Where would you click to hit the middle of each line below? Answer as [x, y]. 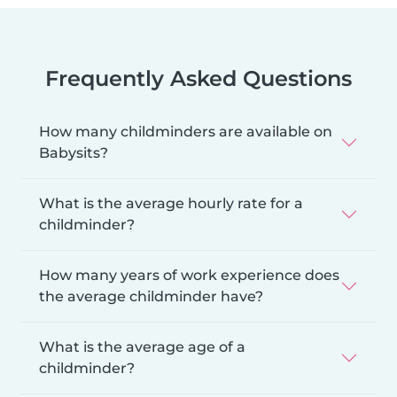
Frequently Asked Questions [198, 79]
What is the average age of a [142, 347]
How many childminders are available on [186, 132]
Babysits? [74, 153]
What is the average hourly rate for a [171, 204]
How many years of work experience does [189, 276]
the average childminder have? [151, 297]
